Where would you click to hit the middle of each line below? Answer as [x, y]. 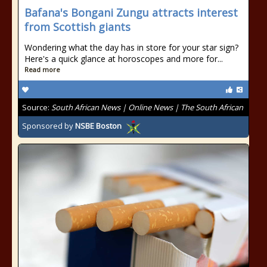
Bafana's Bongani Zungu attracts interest [131, 13]
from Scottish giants [77, 27]
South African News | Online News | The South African [147, 107]
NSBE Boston [98, 126]
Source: [37, 107]
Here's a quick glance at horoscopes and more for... [124, 59]
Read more [42, 69]
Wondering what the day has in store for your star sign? [131, 47]
